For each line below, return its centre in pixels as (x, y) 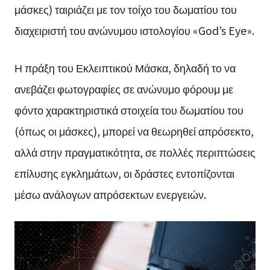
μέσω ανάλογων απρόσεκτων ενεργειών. (110, 194)
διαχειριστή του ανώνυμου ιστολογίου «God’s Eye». (134, 30)
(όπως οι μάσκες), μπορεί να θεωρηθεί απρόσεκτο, (134, 131)
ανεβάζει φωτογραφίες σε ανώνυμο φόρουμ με (124, 89)
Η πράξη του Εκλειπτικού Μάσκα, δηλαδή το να (125, 68)
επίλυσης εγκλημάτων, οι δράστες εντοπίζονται (124, 173)
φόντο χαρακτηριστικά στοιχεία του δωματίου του (129, 110)
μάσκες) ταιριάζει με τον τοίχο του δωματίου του (125, 9)
